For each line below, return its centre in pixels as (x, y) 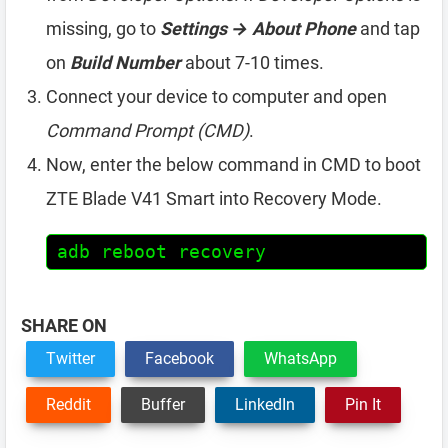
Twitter (70, 358)
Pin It (363, 404)
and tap (388, 28)
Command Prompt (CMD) (147, 130)
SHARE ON (64, 325)
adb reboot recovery (161, 251)
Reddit (68, 404)
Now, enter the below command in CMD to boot (233, 164)
